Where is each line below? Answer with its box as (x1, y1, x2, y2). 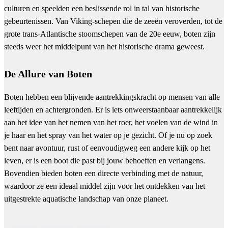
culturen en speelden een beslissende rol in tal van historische (4, 4, 199, 13)
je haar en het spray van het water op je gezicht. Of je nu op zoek (4, 130, 212, 139)
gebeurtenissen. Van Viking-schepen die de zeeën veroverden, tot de (4, 17, 222, 26)
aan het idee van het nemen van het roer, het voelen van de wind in (4, 118, 218, 127)
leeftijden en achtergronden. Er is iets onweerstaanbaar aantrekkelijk (4, 105, 222, 114)
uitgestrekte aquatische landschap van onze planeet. (4, 194, 168, 203)
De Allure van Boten (4, 68, 92, 80)
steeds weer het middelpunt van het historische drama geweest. (4, 42, 205, 51)
